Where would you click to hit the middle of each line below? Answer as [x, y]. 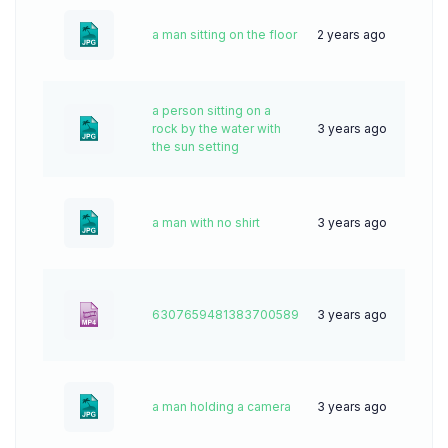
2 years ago [351, 34]
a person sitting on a [211, 110]
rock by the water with [216, 128]
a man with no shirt [206, 222]
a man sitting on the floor [224, 34]
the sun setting [195, 146]
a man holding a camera [221, 406]
